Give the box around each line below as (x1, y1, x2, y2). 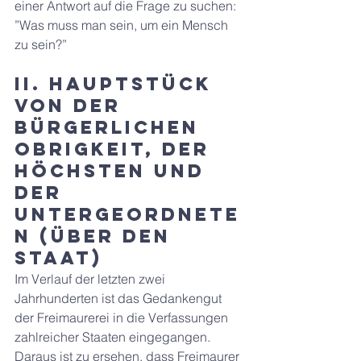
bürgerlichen (15, 116, 207, 139)
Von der (15, 94, 129, 117)
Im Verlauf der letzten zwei (15, 271, 168, 287)
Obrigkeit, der (15, 138, 218, 160)
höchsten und (15, 160, 213, 182)
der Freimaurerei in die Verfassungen (15, 309, 231, 326)
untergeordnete (15, 203, 240, 226)
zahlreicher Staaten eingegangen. (15, 329, 214, 345)
